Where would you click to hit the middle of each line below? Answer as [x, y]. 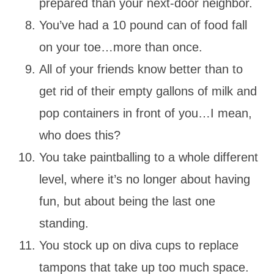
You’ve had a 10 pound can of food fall [143, 25]
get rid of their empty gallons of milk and [148, 91]
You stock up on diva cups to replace [139, 245]
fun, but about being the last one [127, 201]
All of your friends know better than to [141, 69]
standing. [66, 223]
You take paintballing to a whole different [149, 157]
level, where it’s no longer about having [145, 179]
